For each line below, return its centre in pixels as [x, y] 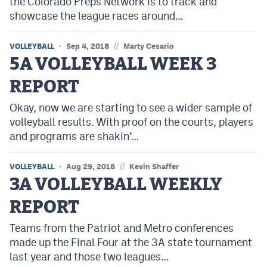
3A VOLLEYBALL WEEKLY [116, 185]
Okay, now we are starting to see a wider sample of [131, 108]
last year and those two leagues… [89, 257]
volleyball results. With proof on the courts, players [131, 122]
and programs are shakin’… [74, 136]
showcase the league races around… [96, 16]
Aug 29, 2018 [91, 167]
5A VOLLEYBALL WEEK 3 [113, 65]
